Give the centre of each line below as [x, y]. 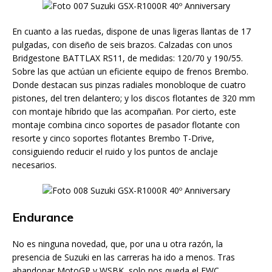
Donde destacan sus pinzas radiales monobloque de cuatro [129, 85]
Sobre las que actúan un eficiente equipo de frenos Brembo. [130, 71]
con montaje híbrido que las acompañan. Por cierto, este [124, 111]
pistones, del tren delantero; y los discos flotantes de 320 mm [134, 98]
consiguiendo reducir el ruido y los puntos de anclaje [115, 151]
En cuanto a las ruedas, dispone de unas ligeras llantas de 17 [131, 31]
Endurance [43, 217]
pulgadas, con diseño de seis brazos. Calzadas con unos [122, 45]
